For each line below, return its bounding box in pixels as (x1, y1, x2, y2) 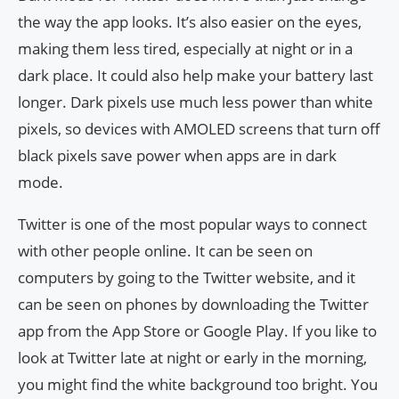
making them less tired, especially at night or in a (18, 38, 353, 60)
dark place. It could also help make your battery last (18, 65, 373, 86)
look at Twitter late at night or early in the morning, (18, 347, 367, 369)
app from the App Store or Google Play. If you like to (18, 321, 377, 342)
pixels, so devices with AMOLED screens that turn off (18, 118, 380, 140)
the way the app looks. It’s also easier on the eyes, (18, 12, 362, 33)
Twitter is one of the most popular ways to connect (18, 214, 367, 235)
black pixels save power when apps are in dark (18, 145, 337, 167)
